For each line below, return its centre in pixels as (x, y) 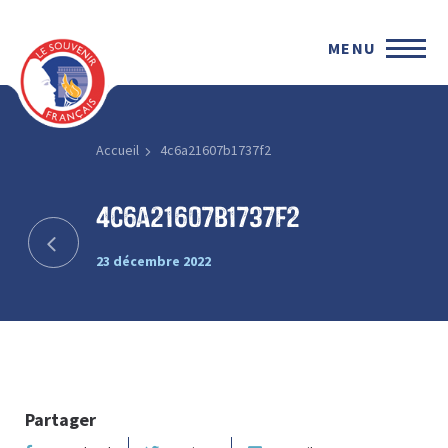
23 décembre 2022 (153, 260)
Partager (60, 419)
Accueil (117, 150)
